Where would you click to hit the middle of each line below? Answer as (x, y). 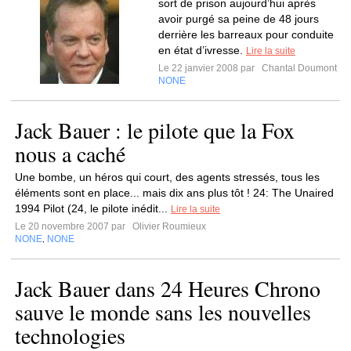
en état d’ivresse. (202, 50)
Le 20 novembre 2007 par (72, 226)
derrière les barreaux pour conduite (246, 34)
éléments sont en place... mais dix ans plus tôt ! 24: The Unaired (174, 193)
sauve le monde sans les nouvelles (163, 312)
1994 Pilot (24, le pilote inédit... (93, 208)
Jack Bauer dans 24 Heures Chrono (168, 288)
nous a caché (70, 154)
